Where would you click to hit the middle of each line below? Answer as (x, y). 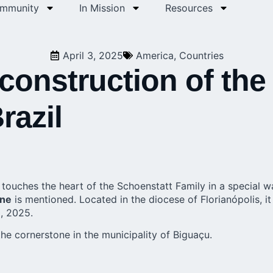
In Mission (102, 8)
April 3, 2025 (93, 55)
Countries (201, 55)
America (154, 55)
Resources (189, 8)
